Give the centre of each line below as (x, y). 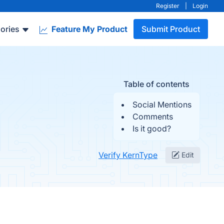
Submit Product (171, 29)
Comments (153, 116)
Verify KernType (128, 155)
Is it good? (152, 128)
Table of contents (156, 84)
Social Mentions (162, 104)
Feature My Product (88, 29)
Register (168, 6)
